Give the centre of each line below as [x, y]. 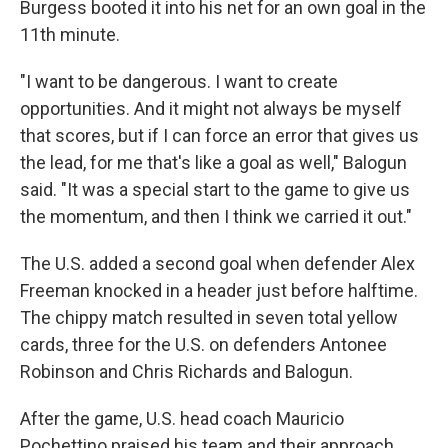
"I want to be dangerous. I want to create [179, 81]
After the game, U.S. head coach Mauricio [182, 418]
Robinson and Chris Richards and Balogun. [186, 371]
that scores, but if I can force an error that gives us [219, 135]
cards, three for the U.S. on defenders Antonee [203, 344]
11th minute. [70, 34]
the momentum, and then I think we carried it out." [216, 216]
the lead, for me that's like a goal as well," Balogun [213, 162]
